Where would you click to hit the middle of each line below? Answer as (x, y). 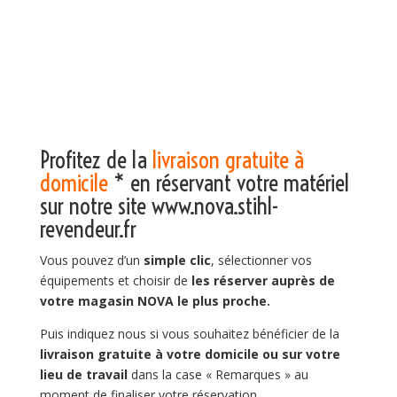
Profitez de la (96, 160)
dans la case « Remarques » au (218, 375)
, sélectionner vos (261, 261)
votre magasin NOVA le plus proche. (155, 301)
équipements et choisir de (115, 281)
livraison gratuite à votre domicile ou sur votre (190, 354)
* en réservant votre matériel (228, 183)
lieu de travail (83, 375)
